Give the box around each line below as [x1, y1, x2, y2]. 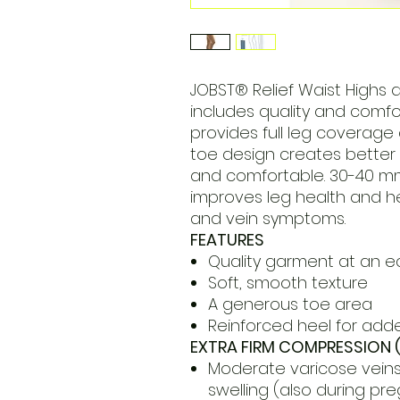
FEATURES [189, 229, 264, 252]
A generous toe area [207, 293, 372, 316]
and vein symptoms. [189, 207, 350, 230]
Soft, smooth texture [207, 271, 368, 295]
